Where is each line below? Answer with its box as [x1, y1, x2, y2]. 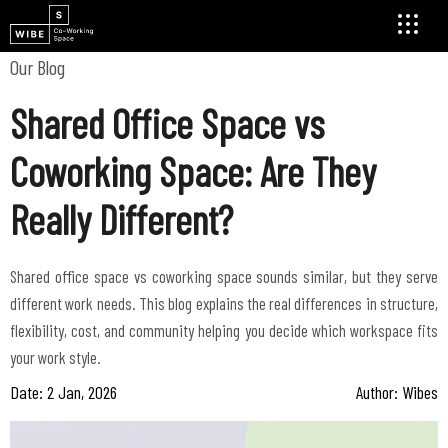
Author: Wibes [356, 381, 438, 403]
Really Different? [10, 195, 233, 243]
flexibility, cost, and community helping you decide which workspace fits [10, 320, 438, 340]
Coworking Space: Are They [10, 147, 376, 195]
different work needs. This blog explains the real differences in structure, [10, 293, 438, 313]
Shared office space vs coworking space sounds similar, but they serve [10, 266, 438, 286]
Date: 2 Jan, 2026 [10, 381, 117, 403]
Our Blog [10, 55, 65, 79]
